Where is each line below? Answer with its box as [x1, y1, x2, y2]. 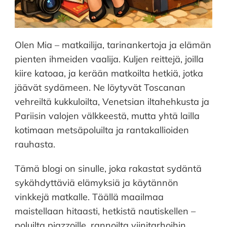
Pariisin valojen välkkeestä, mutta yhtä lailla [15, 109, 200, 122]
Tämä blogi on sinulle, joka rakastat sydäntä [15, 162, 202, 174]
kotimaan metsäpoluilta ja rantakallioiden [15, 124, 189, 136]
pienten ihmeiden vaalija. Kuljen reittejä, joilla [15, 53, 204, 65]
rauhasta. [15, 138, 55, 150]
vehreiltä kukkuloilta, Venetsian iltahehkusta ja [15, 95, 209, 107]
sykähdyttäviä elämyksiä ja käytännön [15, 176, 178, 188]
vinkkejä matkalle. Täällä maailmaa [15, 191, 164, 203]
